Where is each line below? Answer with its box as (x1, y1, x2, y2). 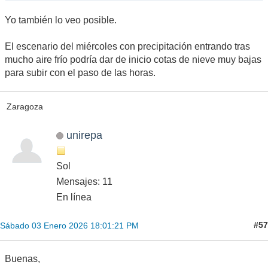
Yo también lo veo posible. (5, 14, 117, 25)
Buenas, (5, 253, 40, 264)
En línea (56, 191, 92, 202)
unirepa (66, 128, 102, 141)
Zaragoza (6, 102, 43, 112)
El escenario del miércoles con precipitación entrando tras (5, 41, 250, 51)
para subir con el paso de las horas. (5, 67, 156, 78)
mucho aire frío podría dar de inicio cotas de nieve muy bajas (5, 54, 261, 65)
